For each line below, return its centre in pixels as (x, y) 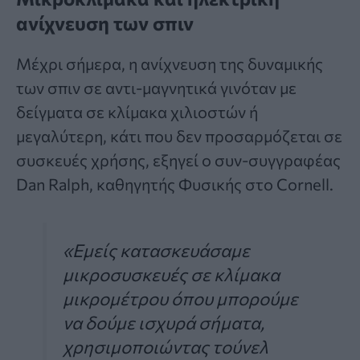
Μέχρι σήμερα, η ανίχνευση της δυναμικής (170, 63)
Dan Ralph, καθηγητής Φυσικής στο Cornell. (175, 184)
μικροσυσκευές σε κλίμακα (171, 274)
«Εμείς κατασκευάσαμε (156, 250)
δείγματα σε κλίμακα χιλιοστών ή (137, 111)
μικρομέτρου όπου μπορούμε (180, 298)
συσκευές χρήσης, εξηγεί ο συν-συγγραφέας (178, 160)
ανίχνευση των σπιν (105, 22)
